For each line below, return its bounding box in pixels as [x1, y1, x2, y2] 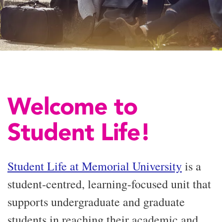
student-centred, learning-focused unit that [7, 176, 211, 192]
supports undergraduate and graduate [7, 194, 185, 210]
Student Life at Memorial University [7, 158, 182, 174]
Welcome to [7, 91, 137, 120]
